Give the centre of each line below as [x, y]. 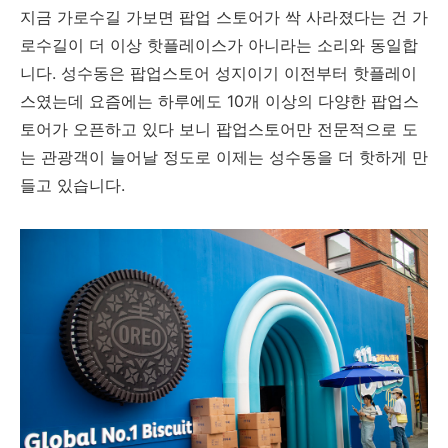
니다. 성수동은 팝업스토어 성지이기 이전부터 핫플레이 [218, 73]
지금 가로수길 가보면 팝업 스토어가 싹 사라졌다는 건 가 [224, 17]
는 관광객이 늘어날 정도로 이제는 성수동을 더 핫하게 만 [224, 157]
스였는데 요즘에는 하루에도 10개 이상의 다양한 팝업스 [219, 101]
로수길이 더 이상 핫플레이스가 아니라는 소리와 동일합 [219, 45]
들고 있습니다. [75, 185]
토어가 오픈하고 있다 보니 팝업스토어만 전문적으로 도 [219, 129]
